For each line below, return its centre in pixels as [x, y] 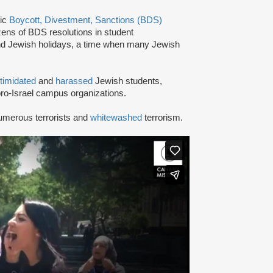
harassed [74, 81]
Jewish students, [127, 81]
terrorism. [162, 117]
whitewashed [116, 117]
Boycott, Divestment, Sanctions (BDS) [86, 20]
